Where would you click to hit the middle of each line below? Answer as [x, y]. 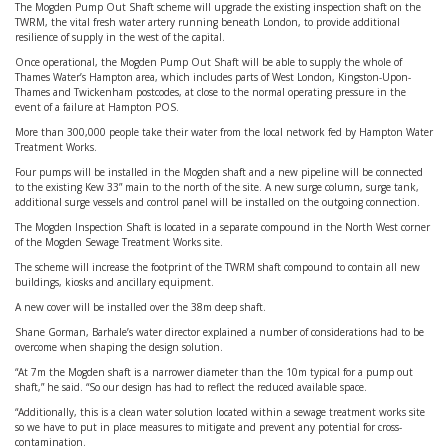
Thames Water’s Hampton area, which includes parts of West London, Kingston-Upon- [213, 77]
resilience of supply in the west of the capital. [120, 37]
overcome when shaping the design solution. [119, 347]
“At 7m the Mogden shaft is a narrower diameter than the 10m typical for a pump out [214, 372]
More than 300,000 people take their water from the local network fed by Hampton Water [224, 132]
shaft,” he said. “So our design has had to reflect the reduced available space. [191, 387]
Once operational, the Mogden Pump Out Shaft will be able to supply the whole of [208, 62]
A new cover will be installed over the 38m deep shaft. [140, 307]
